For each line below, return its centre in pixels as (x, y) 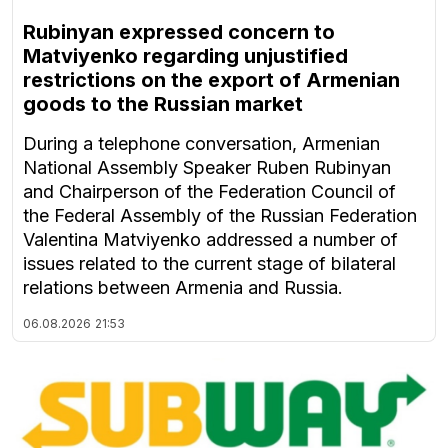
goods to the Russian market (163, 103)
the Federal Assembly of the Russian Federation (220, 215)
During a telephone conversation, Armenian (201, 143)
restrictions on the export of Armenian (211, 79)
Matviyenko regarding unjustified (185, 55)
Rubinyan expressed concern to (179, 31)
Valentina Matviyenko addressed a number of (210, 239)
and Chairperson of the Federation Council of (209, 191)
